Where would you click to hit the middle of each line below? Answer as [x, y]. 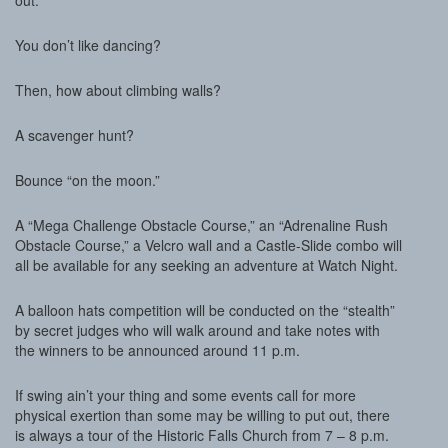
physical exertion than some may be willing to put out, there [202, 415]
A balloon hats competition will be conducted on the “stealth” [205, 310]
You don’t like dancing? [88, 45]
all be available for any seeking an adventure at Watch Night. [206, 265]
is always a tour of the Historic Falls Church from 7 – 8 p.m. [202, 435]
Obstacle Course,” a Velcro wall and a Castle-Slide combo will [208, 245]
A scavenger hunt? [74, 135]
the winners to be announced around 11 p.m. [157, 350]
